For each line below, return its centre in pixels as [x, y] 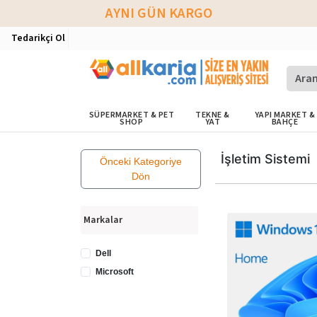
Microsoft [115, 272]
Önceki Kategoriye [141, 161]
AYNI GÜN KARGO [158, 13]
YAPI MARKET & [285, 115]
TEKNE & [213, 115]
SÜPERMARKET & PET [132, 115]
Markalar [103, 220]
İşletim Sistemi [265, 159]
